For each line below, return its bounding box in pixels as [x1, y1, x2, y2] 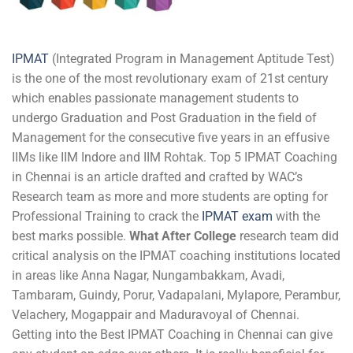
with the [273, 208, 320, 224]
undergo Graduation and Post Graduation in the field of [12, 110, 317, 125]
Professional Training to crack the [12, 208, 202, 224]
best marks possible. [12, 228, 129, 243]
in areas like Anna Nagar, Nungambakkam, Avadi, [12, 267, 284, 283]
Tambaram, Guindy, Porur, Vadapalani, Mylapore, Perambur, [12, 287, 340, 303]
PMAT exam [205, 208, 273, 224]
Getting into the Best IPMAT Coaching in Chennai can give [12, 326, 333, 342]
